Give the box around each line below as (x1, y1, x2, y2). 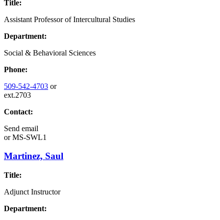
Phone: (4, 65, 27, 74)
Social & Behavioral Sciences (4, 48, 96, 57)
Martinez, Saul (4, 151, 63, 162)
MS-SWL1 (10, 133, 47, 141)
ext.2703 (4, 90, 31, 99)
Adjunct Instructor (4, 188, 60, 196)
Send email (4, 124, 38, 133)
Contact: (4, 107, 33, 116)
